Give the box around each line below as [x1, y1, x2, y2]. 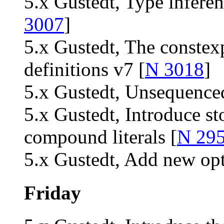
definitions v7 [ [24, 58, 145, 80]
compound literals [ [24, 126, 177, 148]
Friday [24, 181, 81, 203]
